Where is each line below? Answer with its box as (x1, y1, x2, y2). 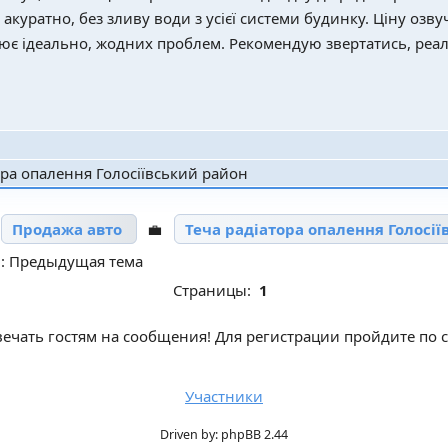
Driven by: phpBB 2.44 (160, 425, 288, 443)
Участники (185, 385, 263, 406)
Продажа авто (12, 218, 122, 239)
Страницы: (172, 279, 259, 300)
